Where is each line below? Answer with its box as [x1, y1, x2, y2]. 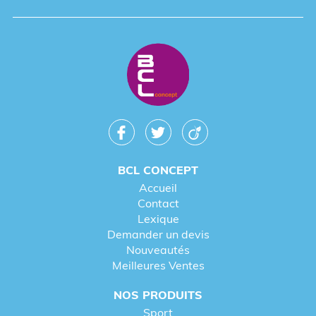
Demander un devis [107, 227, 209, 242]
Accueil [139, 181, 177, 195]
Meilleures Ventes [111, 258, 205, 273]
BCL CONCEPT [118, 163, 198, 178]
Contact [137, 196, 179, 211]
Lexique [137, 212, 179, 226]
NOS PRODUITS [114, 288, 202, 303]
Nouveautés [126, 243, 190, 257]
